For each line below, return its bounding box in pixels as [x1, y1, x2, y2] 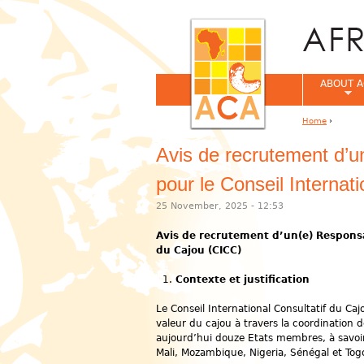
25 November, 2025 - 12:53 [156, 201, 284, 211]
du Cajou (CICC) [156, 245, 241, 256]
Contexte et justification [175, 274, 310, 285]
